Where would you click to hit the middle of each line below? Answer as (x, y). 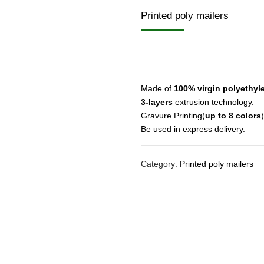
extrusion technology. (213, 102)
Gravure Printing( (173, 115)
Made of (157, 88)
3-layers (157, 102)
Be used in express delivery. (193, 129)
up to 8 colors (233, 115)
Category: (160, 164)
